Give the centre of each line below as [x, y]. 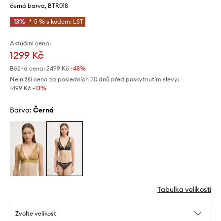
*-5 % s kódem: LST [56, 21]
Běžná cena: [27, 68]
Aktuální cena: [30, 43]
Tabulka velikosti [184, 190]
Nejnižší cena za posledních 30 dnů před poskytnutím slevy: [94, 79]
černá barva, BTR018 [39, 6]
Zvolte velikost [36, 214]
